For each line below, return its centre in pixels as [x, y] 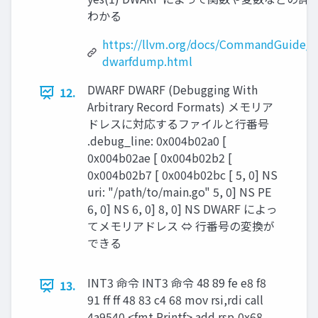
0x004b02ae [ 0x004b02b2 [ [160, 158]
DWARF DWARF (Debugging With [172, 90]
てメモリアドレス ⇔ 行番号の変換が [181, 226]
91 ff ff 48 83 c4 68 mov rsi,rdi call [175, 300]
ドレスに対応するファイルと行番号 [178, 124]
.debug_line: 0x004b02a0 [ [157, 141]
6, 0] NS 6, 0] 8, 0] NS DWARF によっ [182, 209]
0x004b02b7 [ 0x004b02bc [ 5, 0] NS [182, 175]
